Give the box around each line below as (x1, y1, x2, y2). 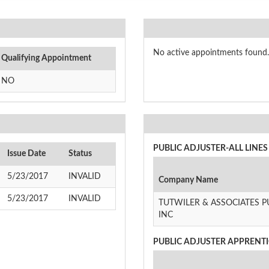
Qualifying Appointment (1, 53, 91, 62)
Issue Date (7, 149, 46, 158)
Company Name (159, 175, 218, 184)
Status (68, 149, 92, 158)
